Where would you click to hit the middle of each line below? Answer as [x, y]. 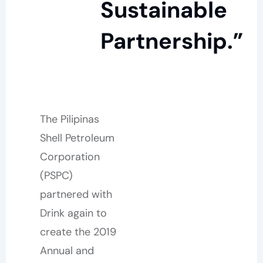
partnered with [76, 194]
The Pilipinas [69, 119]
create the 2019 [78, 232]
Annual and [67, 251]
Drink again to [73, 213]
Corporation [70, 157]
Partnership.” [171, 41]
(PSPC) [56, 176]
